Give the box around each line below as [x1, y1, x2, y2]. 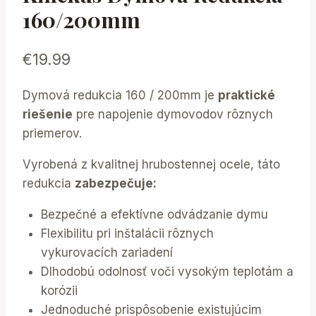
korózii [40, 284, 78, 298]
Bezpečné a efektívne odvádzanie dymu [40, 207, 268, 222]
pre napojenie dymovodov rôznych [73, 107, 273, 122]
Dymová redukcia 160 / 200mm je [23, 88, 218, 103]
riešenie [23, 107, 73, 122]
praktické [218, 88, 275, 103]
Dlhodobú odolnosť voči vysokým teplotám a [40, 265, 293, 279]
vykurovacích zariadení [40, 245, 173, 260]
